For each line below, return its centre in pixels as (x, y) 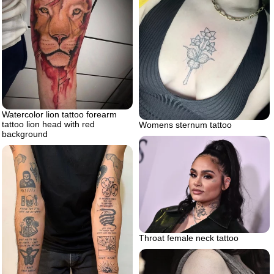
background (25, 134)
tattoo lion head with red (48, 124)
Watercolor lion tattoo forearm (59, 114)
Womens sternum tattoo (185, 124)
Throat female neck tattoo (189, 238)
